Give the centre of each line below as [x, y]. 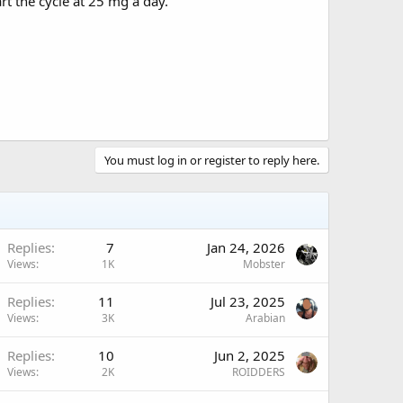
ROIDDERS [259, 372]
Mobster [264, 264]
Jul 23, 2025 [248, 301]
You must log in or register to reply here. [212, 160]
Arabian [265, 318]
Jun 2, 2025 [250, 355]
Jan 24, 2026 [246, 247]
